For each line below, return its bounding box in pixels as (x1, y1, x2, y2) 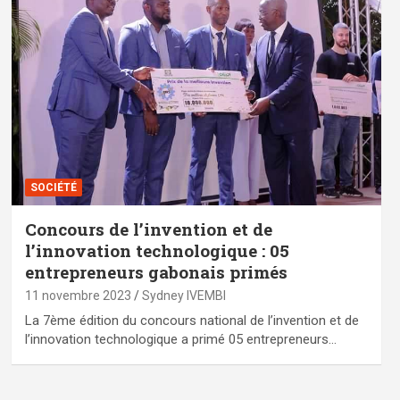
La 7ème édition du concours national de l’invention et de (24, 312, 359, 329)
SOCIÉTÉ (29, 180, 77, 194)
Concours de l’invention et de (24, 217, 272, 240)
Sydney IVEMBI (141, 287, 226, 303)
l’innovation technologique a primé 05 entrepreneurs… (24, 330, 337, 347)
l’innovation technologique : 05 (24, 238, 289, 262)
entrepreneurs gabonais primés (24, 260, 287, 283)
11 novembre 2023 (24, 287, 131, 303)
